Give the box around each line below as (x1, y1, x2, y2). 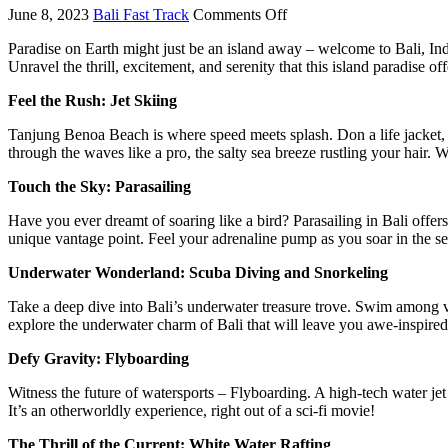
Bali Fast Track (93, 5, 189, 23)
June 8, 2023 (8, 5, 89, 23)
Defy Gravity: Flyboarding (8, 349, 189, 367)
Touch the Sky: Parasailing (8, 177, 191, 195)
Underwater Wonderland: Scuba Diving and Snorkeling (8, 263, 388, 281)
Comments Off (193, 5, 287, 23)
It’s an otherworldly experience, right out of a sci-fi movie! (8, 401, 375, 419)
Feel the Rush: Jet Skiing (8, 91, 177, 109)
